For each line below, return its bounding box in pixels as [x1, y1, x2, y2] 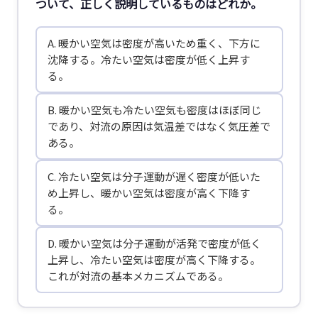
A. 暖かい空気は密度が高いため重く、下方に [48, 35, 261, 51]
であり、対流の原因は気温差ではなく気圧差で [48, 119, 270, 134]
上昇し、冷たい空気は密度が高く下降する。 [48, 252, 261, 268]
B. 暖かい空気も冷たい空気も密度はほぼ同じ [48, 102, 261, 118]
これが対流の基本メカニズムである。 [48, 268, 229, 284]
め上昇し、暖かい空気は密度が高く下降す [48, 185, 250, 201]
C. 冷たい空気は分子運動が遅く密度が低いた [48, 169, 261, 185]
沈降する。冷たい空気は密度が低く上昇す [48, 52, 250, 67]
